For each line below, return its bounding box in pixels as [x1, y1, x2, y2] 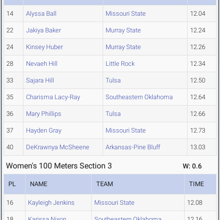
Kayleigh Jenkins [28, 199, 75, 207]
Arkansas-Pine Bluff [106, 143, 160, 151]
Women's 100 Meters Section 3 [6, 161, 112, 171]
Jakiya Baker [26, 27, 61, 34]
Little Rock [106, 60, 135, 68]
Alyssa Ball [26, 10, 56, 18]
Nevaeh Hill [26, 60, 57, 68]
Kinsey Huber [26, 43, 63, 51]
